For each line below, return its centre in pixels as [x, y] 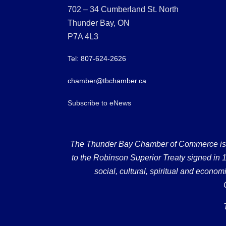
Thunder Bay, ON [99, 23]
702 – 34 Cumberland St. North [123, 10]
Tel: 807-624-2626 [97, 59]
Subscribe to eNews [100, 103]
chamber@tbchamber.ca [107, 81]
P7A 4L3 [83, 37]
